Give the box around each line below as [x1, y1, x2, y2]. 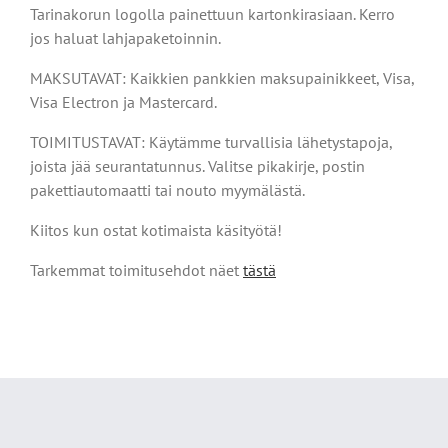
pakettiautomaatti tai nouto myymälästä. [30, 180, 305, 201]
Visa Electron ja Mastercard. [30, 92, 217, 113]
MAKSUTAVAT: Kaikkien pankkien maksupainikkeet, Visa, [30, 68, 414, 89]
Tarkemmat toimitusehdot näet [30, 260, 243, 281]
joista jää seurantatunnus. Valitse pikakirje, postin [30, 156, 365, 177]
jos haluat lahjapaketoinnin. [30, 28, 221, 49]
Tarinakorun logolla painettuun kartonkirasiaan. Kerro [30, 4, 395, 25]
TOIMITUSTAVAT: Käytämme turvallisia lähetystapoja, [30, 132, 392, 153]
